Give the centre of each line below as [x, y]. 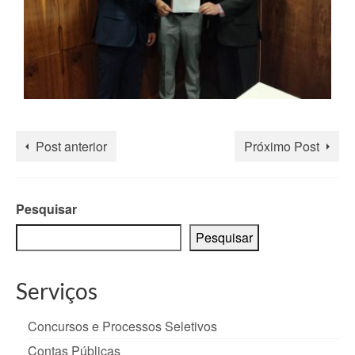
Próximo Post [282, 147]
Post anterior [71, 147]
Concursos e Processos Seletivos [122, 326]
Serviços [57, 291]
